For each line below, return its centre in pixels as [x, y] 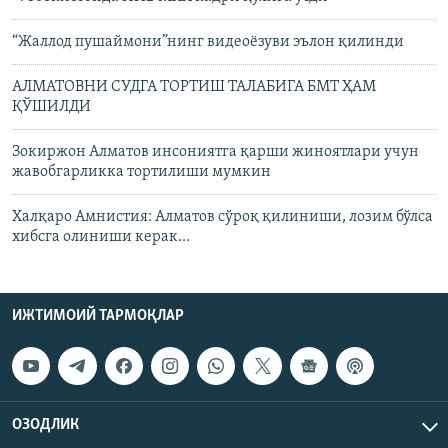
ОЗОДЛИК [45, 425]
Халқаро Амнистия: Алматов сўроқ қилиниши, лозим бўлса [222, 216]
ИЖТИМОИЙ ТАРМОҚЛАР [98, 315]
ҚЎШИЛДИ [51, 106]
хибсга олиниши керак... [101, 236]
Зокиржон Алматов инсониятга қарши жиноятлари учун [215, 151]
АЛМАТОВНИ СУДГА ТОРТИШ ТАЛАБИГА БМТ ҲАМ [194, 86]
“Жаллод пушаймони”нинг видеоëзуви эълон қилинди [208, 41]
